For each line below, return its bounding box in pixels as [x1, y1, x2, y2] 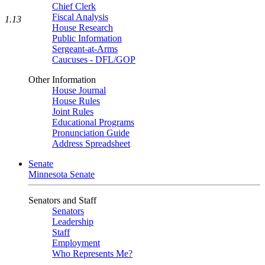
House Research [52, 22, 113, 33]
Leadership [52, 216, 93, 227]
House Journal [52, 85, 106, 95]
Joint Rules [52, 106, 93, 117]
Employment [52, 238, 100, 248]
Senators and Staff [28, 195, 96, 205]
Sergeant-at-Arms [52, 44, 118, 54]
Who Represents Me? [52, 248, 132, 258]
